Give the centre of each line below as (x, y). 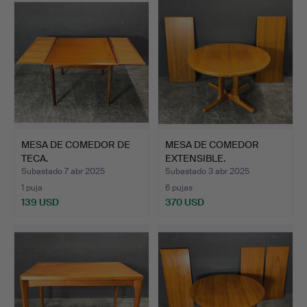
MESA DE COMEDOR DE (76, 144)
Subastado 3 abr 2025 (207, 171)
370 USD (185, 202)
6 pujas (179, 188)
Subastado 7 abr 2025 (63, 171)
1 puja (32, 188)
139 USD (40, 202)
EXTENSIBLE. (195, 158)
